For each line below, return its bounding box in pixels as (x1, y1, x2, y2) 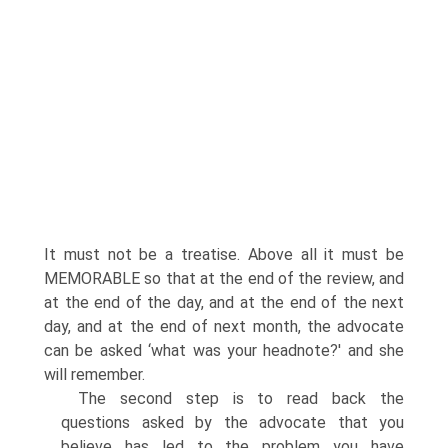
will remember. (44, 365, 145, 384)
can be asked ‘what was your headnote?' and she (44, 341, 404, 360)
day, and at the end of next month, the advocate (44, 317, 404, 336)
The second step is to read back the (78, 389, 404, 408)
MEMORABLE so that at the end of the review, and (44, 269, 404, 288)
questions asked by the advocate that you (61, 413, 404, 432)
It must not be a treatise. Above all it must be (44, 245, 404, 264)
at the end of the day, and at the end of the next (44, 293, 404, 312)
